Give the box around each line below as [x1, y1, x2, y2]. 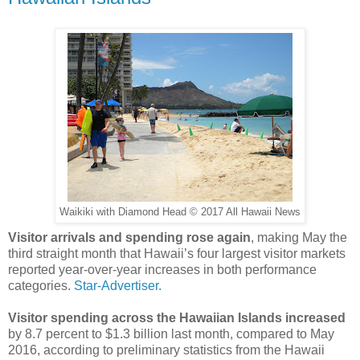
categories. [8, 278, 74, 292]
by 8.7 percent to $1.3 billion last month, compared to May [8, 326, 334, 341]
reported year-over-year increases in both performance [8, 262, 317, 276]
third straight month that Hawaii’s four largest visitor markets [8, 246, 346, 260]
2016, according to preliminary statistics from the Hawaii [8, 342, 325, 357]
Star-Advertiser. [74, 278, 162, 292]
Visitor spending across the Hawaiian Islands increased [8, 310, 346, 325]
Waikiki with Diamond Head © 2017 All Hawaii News [59, 206, 301, 218]
